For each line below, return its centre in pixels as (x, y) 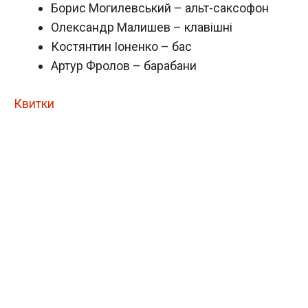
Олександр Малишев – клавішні (142, 27)
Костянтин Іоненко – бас (121, 46)
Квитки (34, 103)
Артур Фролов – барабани (124, 65)
